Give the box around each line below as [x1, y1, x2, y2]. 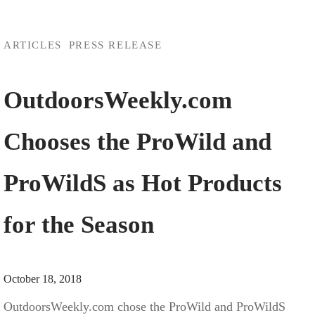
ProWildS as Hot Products [4, 169, 282, 197]
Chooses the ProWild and [4, 127, 271, 155]
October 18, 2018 [4, 272, 82, 285]
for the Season [4, 210, 154, 238]
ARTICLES [4, 39, 62, 51]
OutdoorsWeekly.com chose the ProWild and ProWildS [4, 299, 285, 314]
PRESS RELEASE [68, 39, 162, 51]
